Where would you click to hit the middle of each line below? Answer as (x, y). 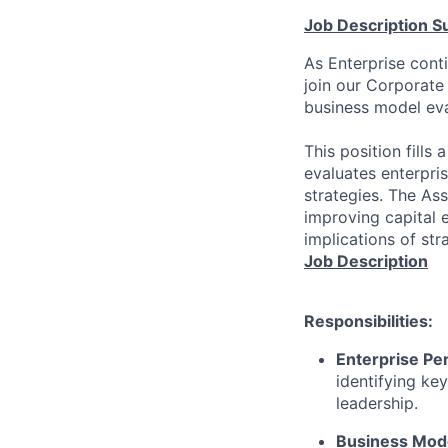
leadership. (377, 403)
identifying (376, 381)
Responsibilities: (368, 321)
